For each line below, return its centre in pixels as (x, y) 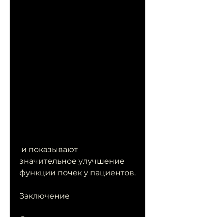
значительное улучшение (72, 161)
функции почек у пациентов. (77, 173)
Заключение (45, 196)
